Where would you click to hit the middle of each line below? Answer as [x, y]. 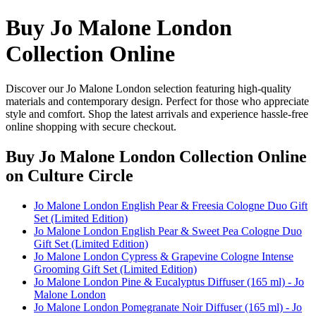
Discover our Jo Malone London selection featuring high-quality [148, 88]
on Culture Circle [69, 175]
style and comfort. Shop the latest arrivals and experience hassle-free [157, 114]
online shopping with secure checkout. [91, 126]
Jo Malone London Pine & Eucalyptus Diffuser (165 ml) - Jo [169, 281]
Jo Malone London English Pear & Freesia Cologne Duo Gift [171, 205]
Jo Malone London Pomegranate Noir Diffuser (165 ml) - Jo [168, 307]
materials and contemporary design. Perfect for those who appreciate [157, 101]
